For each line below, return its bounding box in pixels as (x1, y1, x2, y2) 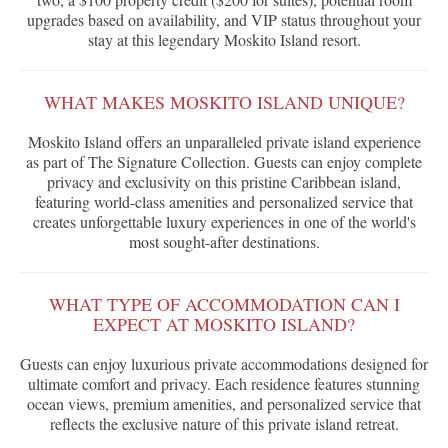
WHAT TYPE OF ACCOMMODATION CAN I (48, 292, 400, 317)
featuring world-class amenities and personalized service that (35, 191, 413, 213)
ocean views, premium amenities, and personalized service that (27, 393, 421, 415)
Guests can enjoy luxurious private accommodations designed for (20, 353, 428, 375)
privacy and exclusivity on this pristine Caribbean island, (47, 171, 401, 193)
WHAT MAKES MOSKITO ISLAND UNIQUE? (43, 90, 405, 115)
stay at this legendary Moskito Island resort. (87, 29, 361, 51)
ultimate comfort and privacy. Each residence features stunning (28, 373, 420, 395)
